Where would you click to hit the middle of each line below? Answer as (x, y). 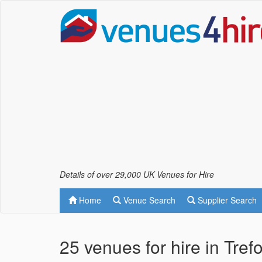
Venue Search (148, 200)
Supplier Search (226, 200)
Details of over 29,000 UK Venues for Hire (137, 174)
